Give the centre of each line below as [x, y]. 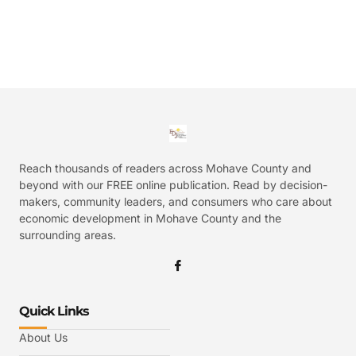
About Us [43, 338]
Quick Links [54, 311]
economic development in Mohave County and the [150, 219]
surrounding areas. [68, 235]
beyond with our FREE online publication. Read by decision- [173, 185]
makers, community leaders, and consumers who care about [176, 202]
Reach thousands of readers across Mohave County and [165, 168]
